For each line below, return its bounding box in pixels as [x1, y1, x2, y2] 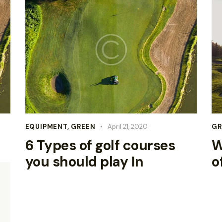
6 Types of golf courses [25, 136, 175, 155]
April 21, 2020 [108, 122, 148, 131]
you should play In [25, 153, 144, 171]
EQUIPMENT [25, 122, 67, 131]
